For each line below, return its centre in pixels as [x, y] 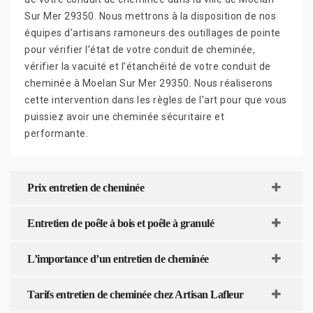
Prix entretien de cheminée [86, 187]
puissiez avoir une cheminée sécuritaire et [124, 116]
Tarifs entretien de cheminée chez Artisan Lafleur [136, 294]
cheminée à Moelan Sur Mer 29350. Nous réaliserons [149, 83]
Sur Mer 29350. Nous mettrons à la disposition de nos [150, 16]
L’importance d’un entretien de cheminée [118, 259]
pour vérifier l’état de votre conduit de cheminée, [140, 49]
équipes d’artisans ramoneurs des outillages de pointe [153, 32]
